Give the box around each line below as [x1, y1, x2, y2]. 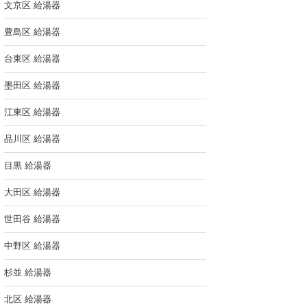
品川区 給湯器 [4, 134, 60, 144]
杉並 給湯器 [4, 267, 51, 278]
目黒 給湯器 [4, 160, 51, 171]
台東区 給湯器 [4, 53, 60, 64]
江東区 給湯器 [4, 107, 60, 117]
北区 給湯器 [4, 294, 51, 304]
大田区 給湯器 [4, 187, 60, 197]
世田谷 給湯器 [4, 214, 60, 224]
